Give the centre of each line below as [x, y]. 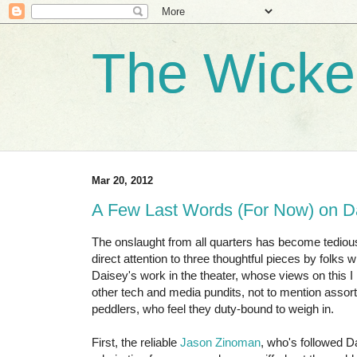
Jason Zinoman [220, 342]
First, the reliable [136, 342]
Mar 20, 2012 [122, 181]
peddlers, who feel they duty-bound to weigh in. [213, 308]
